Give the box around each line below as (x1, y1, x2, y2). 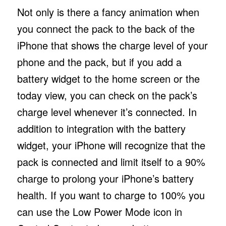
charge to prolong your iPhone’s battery (17, 171, 194, 186)
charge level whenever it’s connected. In (17, 104, 197, 119)
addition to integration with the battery (17, 121, 186, 136)
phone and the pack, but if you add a (17, 54, 182, 69)
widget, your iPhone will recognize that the (17, 137, 205, 152)
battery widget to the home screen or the (17, 71, 200, 86)
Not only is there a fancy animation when (17, 4, 199, 19)
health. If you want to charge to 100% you (17, 187, 205, 202)
